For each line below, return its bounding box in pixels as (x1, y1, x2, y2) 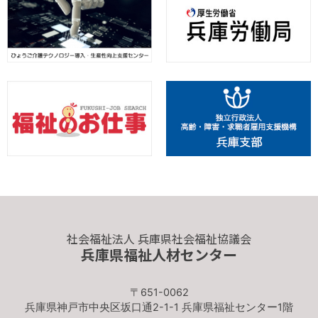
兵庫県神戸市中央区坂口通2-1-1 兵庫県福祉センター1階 (25, 301, 293, 314)
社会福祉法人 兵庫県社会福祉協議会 (67, 230, 251, 248)
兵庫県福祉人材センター (81, 244, 237, 265)
